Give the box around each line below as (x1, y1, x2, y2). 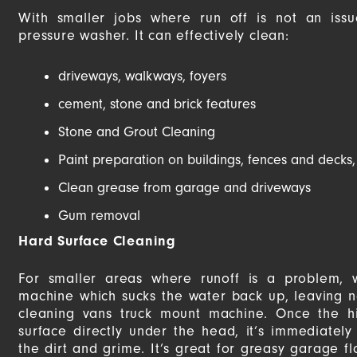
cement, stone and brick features (58, 95, 257, 112)
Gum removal (58, 206, 141, 224)
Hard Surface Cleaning (18, 232, 177, 249)
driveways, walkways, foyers (58, 67, 227, 84)
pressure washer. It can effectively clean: (18, 27, 289, 45)
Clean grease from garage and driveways (58, 178, 312, 196)
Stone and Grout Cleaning (58, 123, 216, 140)
